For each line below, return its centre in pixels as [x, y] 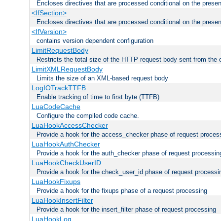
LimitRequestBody [60, 50]
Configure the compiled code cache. [88, 115]
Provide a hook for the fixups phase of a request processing [122, 190]
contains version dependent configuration [95, 40]
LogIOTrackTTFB [58, 88]
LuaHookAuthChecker [66, 144]
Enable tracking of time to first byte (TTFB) [98, 97]
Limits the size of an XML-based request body [102, 78]
